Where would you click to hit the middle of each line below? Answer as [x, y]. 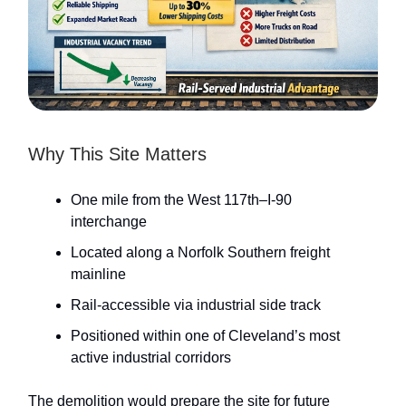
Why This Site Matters [117, 154]
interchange [109, 221]
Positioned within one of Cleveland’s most [205, 335]
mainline [98, 274]
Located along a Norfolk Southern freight [200, 252]
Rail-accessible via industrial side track [196, 304]
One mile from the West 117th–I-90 [181, 199]
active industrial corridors [151, 357]
